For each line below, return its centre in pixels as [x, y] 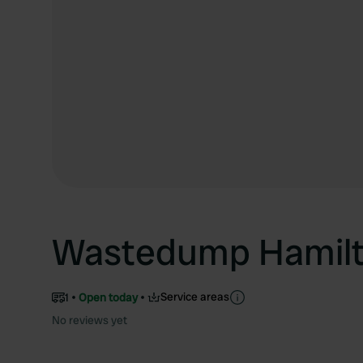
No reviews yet [90, 320]
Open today [108, 297]
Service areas [195, 297]
